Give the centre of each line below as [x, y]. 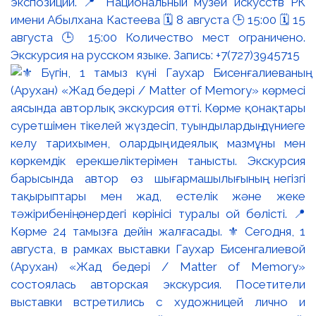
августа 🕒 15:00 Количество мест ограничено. [158, 38]
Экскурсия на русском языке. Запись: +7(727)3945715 [155, 55]
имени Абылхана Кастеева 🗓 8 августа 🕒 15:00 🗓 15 [158, 20]
